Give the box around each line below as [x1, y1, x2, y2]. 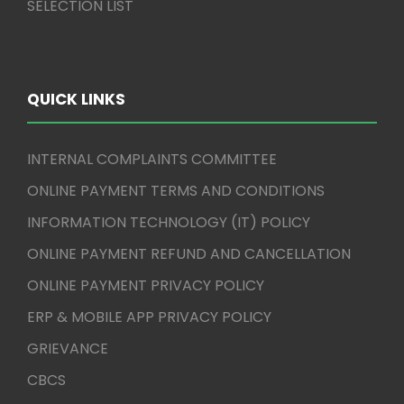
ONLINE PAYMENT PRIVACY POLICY [27, 275, 264, 296]
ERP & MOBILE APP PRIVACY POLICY [27, 307, 271, 327]
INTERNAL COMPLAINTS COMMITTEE [27, 149, 277, 170]
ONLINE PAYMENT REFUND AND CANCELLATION [27, 243, 351, 264]
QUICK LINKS [27, 88, 125, 110]
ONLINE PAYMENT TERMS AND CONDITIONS [27, 180, 325, 201]
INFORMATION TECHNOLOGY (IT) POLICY [27, 212, 310, 233]
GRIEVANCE [27, 338, 108, 359]
